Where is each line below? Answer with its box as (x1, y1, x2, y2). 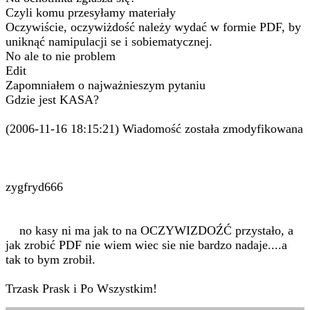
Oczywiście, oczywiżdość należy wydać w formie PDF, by (6, 20, 301, 34)
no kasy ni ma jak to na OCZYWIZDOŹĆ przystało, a (6, 224, 293, 237)
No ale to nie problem (6, 49, 116, 63)
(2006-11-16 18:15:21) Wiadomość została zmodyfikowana (6, 122, 303, 136)
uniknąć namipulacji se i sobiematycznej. (6, 35, 212, 48)
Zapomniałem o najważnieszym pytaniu (6, 78, 206, 92)
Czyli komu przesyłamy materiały (6, 6, 176, 19)
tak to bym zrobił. (6, 253, 95, 266)
